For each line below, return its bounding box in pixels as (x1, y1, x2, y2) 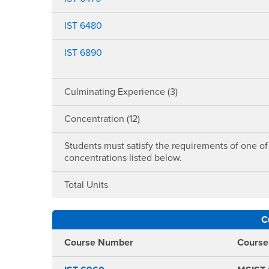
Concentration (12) (64, 113, 141, 125)
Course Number (64, 237, 134, 249)
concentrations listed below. (64, 152, 183, 164)
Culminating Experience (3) (64, 86, 178, 98)
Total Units (64, 179, 109, 191)
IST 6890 (64, 47, 103, 59)
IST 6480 (64, 20, 103, 32)
